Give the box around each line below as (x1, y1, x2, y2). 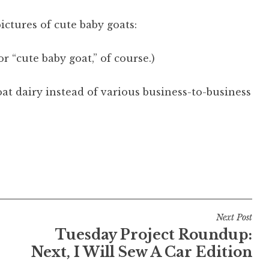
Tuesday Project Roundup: (55, 226, 252, 243)
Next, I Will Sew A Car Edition (31, 243, 252, 261)
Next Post (216, 211, 252, 223)
